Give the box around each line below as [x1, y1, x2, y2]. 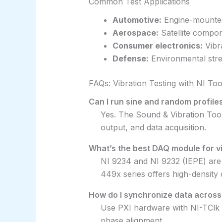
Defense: [112, 53, 149, 63]
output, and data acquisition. [100, 122, 206, 132]
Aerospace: [112, 27, 159, 38]
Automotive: [112, 14, 162, 25]
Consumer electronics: [112, 40, 203, 51]
